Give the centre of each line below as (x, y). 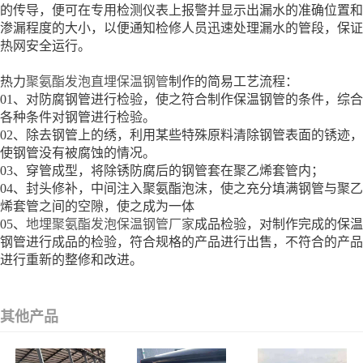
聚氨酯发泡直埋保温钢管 (97, 81)
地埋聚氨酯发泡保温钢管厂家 (110, 224)
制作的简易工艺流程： (240, 81)
